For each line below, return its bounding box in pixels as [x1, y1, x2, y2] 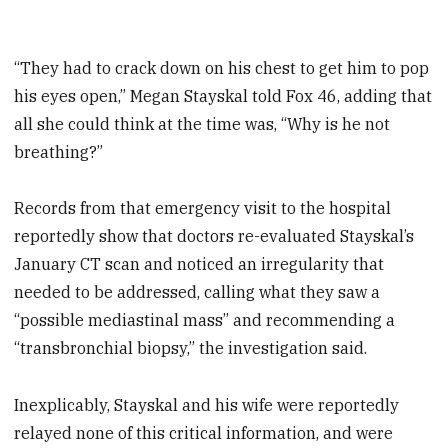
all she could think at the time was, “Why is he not [14, 113, 391, 134]
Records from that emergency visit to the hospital [14, 198, 392, 219]
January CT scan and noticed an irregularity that [14, 254, 385, 275]
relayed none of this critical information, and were [14, 423, 394, 444]
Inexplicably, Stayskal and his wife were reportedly [14, 395, 400, 416]
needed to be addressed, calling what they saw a [14, 282, 381, 303]
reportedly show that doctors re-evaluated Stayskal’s [14, 226, 415, 247]
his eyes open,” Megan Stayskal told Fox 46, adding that [14, 85, 433, 106]
